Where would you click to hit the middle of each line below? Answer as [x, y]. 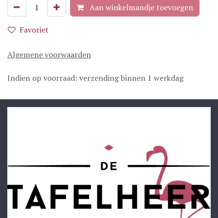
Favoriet [34, 30]
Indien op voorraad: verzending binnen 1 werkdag [95, 78]
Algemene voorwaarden [49, 54]
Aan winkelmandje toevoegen [140, 7]
